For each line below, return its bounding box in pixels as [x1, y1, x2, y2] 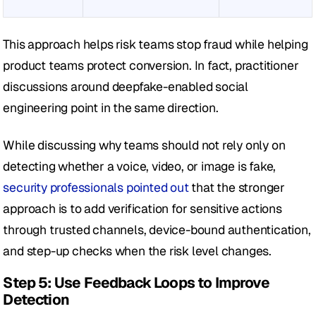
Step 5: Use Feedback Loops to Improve [3, 273, 269, 293]
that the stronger [188, 179, 286, 196]
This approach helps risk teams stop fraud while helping [3, 36, 308, 53]
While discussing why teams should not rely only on [3, 137, 286, 154]
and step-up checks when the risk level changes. [3, 243, 272, 260]
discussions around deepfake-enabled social [3, 78, 249, 95]
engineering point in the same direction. [3, 99, 219, 116]
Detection [3, 290, 69, 310]
